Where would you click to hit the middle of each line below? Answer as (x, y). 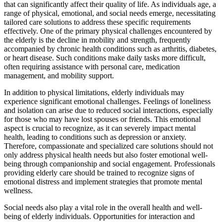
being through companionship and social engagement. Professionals (110, 164)
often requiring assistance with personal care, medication (92, 67)
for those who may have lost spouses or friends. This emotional (102, 119)
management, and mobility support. (59, 76)
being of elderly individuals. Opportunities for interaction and (99, 217)
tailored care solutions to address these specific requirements (97, 22)
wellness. (18, 191)
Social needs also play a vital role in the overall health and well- (103, 208)
